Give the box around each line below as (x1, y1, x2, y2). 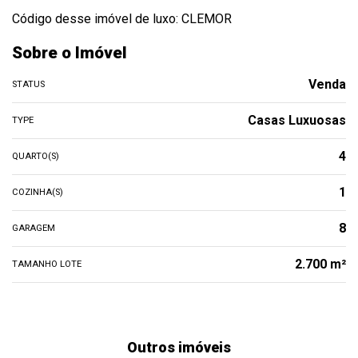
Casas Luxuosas (248, 113, 346, 128)
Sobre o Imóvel (12, 43, 127, 62)
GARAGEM (12, 223, 55, 233)
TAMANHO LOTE (12, 259, 82, 269)
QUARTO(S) (12, 151, 59, 161)
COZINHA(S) (12, 187, 63, 197)
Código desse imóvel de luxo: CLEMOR (12, 11, 232, 26)
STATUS (12, 79, 45, 89)
